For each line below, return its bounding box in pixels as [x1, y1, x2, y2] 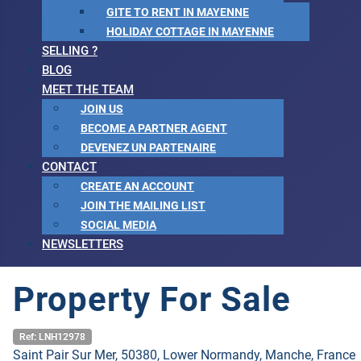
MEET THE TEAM [42, 82, 134, 97]
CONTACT [42, 160, 97, 174]
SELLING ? [42, 44, 98, 58]
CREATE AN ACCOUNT [81, 180, 194, 193]
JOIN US [81, 102, 123, 116]
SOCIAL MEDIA [81, 218, 156, 232]
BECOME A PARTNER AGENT [81, 122, 227, 135]
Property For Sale [13, 280, 291, 319]
